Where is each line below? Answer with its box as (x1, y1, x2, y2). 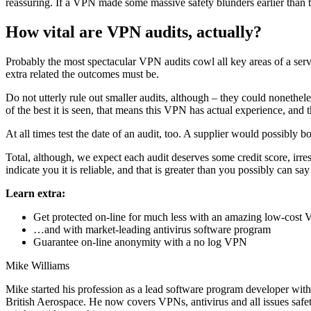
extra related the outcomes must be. (6, 67, 159, 80)
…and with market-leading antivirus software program (33, 223, 271, 235)
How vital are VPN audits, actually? (6, 22, 262, 41)
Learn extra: (6, 187, 65, 199)
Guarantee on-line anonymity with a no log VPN (33, 235, 247, 248)
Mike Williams (6, 259, 69, 271)
